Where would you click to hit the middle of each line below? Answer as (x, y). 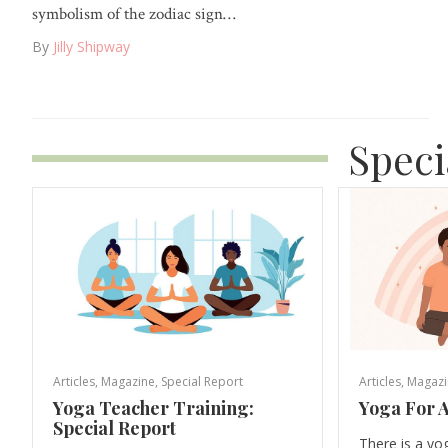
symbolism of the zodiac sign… (134, 14)
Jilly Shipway (91, 47)
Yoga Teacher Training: (153, 408)
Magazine (128, 382)
